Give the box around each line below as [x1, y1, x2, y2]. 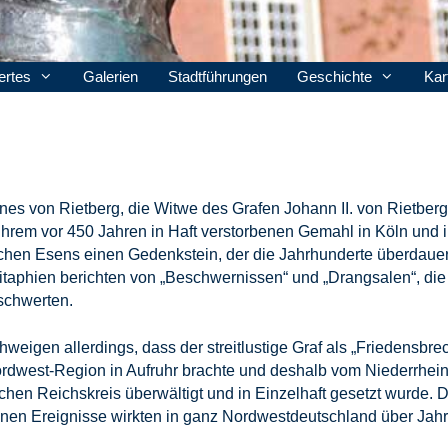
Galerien [83, 68, 139, 85]
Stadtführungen [168, 68, 268, 85]
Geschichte [297, 68, 373, 85]
